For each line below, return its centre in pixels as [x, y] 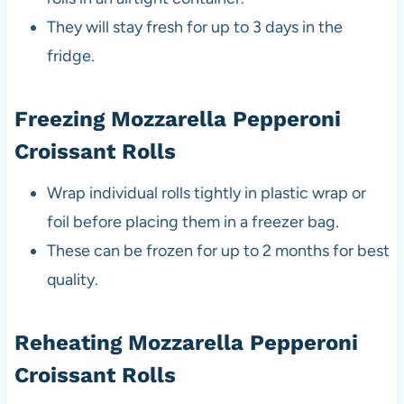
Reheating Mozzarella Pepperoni [186, 342]
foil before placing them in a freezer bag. [193, 221]
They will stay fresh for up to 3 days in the [194, 27]
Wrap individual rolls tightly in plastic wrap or [206, 193]
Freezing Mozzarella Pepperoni [177, 119]
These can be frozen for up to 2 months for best [218, 250]
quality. [72, 279]
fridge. [70, 55]
